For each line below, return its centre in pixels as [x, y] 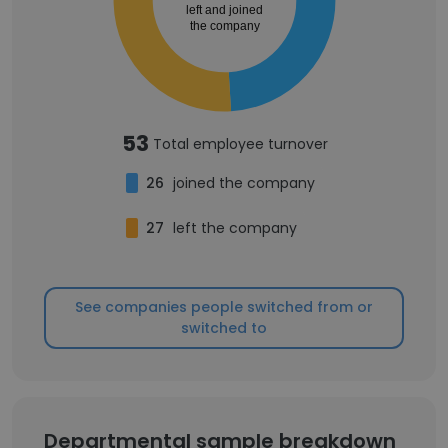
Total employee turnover [240, 143]
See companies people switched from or [224, 307]
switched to [224, 328]
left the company [234, 228]
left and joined [224, 10]
